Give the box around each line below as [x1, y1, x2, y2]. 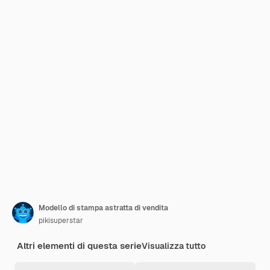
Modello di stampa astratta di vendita [39, 203, 168, 213]
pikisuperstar [39, 216, 83, 225]
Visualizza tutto [142, 240, 206, 251]
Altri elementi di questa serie [17, 240, 142, 251]
